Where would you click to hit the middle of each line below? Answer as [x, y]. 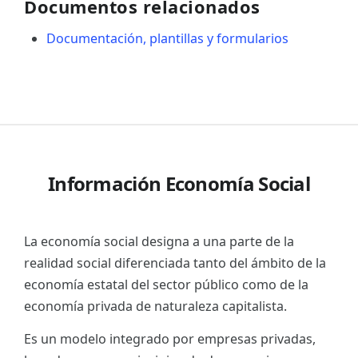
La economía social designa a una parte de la [159, 241]
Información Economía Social [179, 183]
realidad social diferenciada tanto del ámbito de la [175, 263]
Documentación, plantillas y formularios [167, 38]
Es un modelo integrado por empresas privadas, [170, 338]
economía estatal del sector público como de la [166, 284]
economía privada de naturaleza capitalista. [155, 306]
